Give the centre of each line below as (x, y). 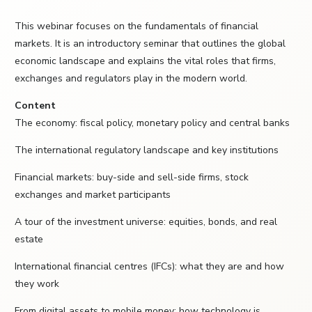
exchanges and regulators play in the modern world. (131, 79)
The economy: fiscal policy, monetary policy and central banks (152, 123)
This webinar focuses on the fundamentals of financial (136, 26)
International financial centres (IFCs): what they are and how (149, 267)
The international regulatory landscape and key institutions (147, 150)
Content (35, 106)
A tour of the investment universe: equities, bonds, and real (146, 222)
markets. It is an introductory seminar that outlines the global (150, 44)
